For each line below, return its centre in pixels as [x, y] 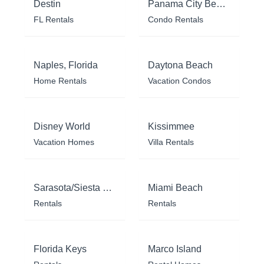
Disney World [62, 126]
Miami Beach [175, 187]
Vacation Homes [64, 142]
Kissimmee [171, 126]
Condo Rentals [176, 19]
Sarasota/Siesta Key [107, 187]
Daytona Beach [180, 65]
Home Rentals [60, 80]
